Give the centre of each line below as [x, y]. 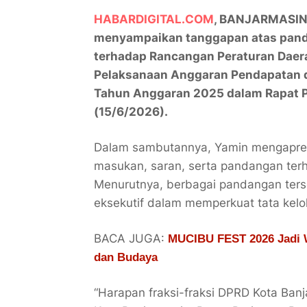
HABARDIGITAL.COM [154, 20]
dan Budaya [126, 258]
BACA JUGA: [131, 239]
